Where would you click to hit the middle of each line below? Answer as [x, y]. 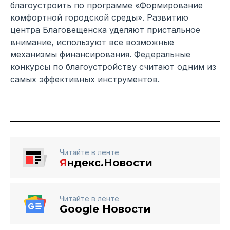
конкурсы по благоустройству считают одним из [113, 66]
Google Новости [105, 209]
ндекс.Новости [110, 162]
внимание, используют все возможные [92, 42]
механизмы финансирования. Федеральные [100, 54]
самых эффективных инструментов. [85, 79]
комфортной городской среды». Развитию [99, 17]
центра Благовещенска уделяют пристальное [105, 30]
